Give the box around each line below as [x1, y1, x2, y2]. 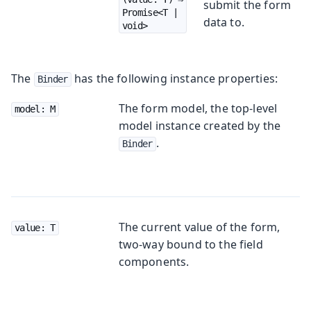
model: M [15, 103, 56, 115]
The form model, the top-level [118, 100, 278, 116]
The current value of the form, [118, 219, 280, 235]
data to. [203, 14, 244, 30]
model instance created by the [118, 117, 281, 133]
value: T [15, 221, 56, 233]
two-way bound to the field [118, 236, 263, 252]
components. [118, 253, 190, 269]
